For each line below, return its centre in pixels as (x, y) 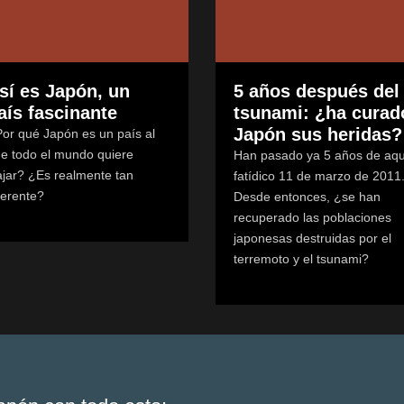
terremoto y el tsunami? (301, 259)
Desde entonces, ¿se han (307, 197)
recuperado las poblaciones (312, 218)
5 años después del (317, 92)
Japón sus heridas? (318, 135)
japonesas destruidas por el (312, 239)
